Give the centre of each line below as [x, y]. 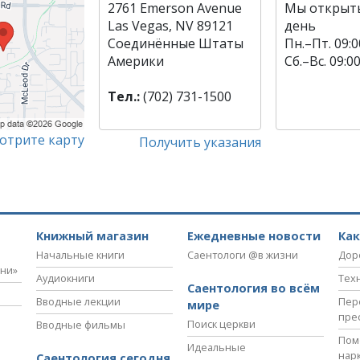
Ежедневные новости [254, 236]
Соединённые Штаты [176, 44]
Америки [136, 61]
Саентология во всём [254, 288]
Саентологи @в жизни [243, 255]
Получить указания [200, 143]
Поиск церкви [221, 324]
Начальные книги [80, 255]
